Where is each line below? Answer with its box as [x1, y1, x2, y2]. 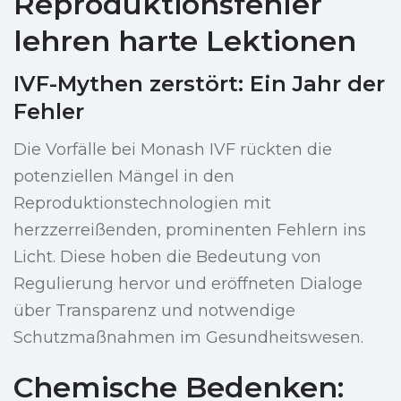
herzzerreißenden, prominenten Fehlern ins [13, 220, 366, 241]
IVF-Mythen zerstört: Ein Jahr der [13, 71, 385, 98]
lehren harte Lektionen [13, 23, 356, 59]
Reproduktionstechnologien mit [13, 193, 271, 214]
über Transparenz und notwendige [13, 301, 295, 321]
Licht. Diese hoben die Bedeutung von [13, 247, 321, 268]
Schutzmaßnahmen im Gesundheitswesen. [13, 328, 363, 348]
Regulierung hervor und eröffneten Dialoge [13, 274, 363, 294]
